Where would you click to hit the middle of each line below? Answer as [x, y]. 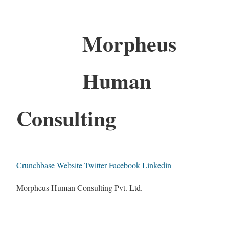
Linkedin [157, 165]
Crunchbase [36, 165]
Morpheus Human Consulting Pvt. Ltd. [79, 188]
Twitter [96, 165]
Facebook [124, 165]
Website [70, 165]
